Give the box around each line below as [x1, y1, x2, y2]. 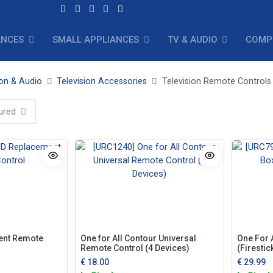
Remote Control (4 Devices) [80, 243, 190, 253]
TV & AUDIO [167, 34, 218, 45]
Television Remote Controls [161, 76, 271, 87]
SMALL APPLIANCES [52, 34, 141, 45]
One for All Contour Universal [80, 233, 196, 243]
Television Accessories [57, 76, 147, 87]
